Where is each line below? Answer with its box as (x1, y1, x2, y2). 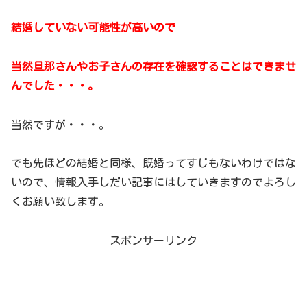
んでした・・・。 (11, 79, 99, 91)
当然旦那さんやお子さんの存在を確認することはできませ (11, 60, 296, 72)
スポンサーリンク (110, 235, 197, 247)
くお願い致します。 (11, 196, 110, 208)
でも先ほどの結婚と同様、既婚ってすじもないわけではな (11, 158, 296, 169)
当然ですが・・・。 (11, 119, 110, 130)
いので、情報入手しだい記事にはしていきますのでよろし (11, 177, 296, 188)
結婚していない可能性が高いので (11, 22, 175, 34)
